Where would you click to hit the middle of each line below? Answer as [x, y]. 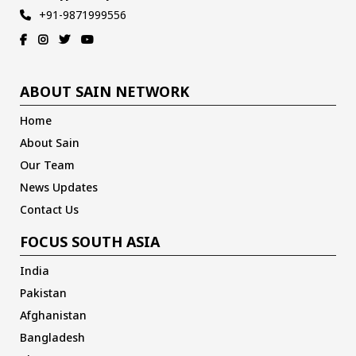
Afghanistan [53, 315]
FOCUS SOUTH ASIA [90, 241]
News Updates [59, 187]
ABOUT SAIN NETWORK [104, 91]
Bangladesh [52, 337]
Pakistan [43, 292]
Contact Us [49, 209]
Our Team [47, 164]
